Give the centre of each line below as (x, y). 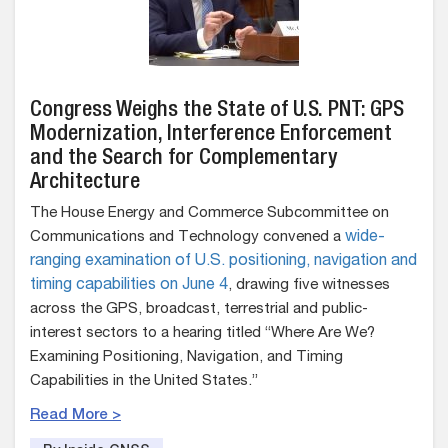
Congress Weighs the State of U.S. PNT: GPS (217, 111)
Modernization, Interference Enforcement (211, 135)
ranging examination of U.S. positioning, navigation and (223, 262)
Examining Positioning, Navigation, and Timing (186, 357)
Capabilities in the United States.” (144, 381)
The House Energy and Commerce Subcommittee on (209, 213)
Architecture (85, 183)
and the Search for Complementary (183, 159)
